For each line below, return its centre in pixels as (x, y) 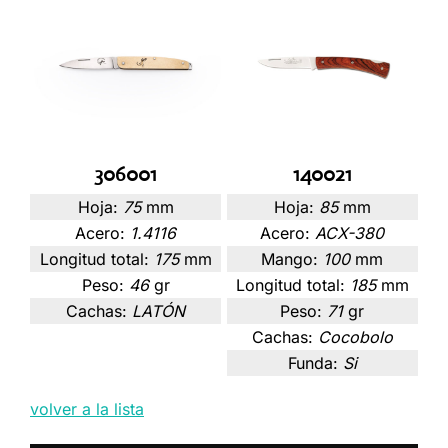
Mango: (290, 259)
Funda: (312, 363)
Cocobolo (355, 337)
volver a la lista (87, 409)
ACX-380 (350, 233)
